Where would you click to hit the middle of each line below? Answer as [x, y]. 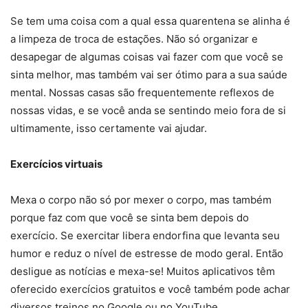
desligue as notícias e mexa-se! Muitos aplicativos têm [143, 272]
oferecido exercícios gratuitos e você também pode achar [150, 289]
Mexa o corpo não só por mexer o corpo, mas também [141, 200]
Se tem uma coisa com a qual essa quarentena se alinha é [150, 21]
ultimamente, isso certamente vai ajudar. [109, 129]
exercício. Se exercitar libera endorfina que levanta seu [145, 236]
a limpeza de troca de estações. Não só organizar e [134, 39]
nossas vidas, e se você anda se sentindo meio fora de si [148, 111]
